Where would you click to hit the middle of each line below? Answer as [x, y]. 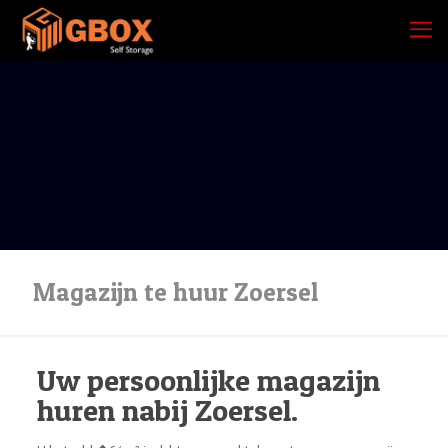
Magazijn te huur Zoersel [175, 292]
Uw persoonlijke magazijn [208, 380]
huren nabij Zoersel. [167, 410]
